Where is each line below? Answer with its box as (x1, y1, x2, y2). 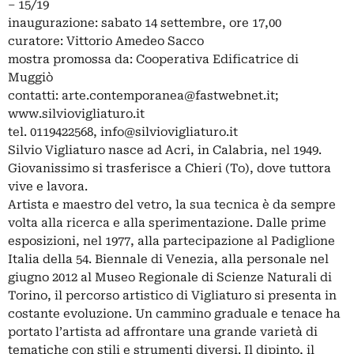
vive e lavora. (8, 179, 88, 194)
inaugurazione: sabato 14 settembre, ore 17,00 (8, 16, 281, 30)
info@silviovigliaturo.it (100, 125, 238, 139)
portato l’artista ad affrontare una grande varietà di (8, 325, 318, 339)
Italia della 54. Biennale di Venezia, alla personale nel (8, 252, 329, 266)
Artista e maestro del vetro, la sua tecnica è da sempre (8, 198, 336, 212)
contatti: (8, 88, 62, 103)
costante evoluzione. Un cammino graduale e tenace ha (8, 307, 341, 321)
